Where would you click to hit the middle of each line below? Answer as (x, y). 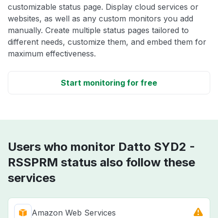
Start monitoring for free (109, 83)
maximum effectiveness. (52, 54)
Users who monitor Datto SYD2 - (101, 147)
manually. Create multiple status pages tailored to (98, 30)
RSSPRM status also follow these (101, 163)
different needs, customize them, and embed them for (107, 42)
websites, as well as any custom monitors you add (100, 19)
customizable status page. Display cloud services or (103, 7)
